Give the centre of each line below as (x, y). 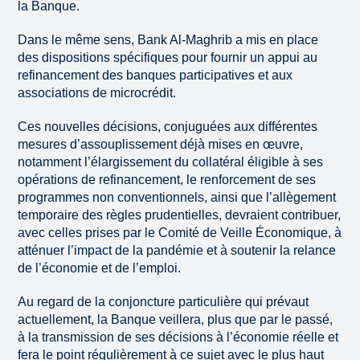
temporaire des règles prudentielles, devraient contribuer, (180, 215)
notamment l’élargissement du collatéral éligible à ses (171, 162)
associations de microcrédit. (97, 93)
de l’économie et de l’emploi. (100, 268)
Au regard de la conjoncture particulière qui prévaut (164, 302)
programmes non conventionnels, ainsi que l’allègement (177, 198)
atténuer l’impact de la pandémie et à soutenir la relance (177, 251)
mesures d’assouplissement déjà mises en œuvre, (161, 145)
